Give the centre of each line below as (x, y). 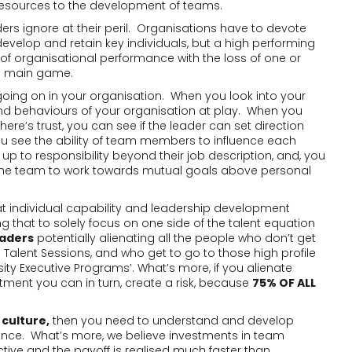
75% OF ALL (284, 283)
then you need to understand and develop (172, 321)
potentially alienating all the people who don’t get (175, 238)
